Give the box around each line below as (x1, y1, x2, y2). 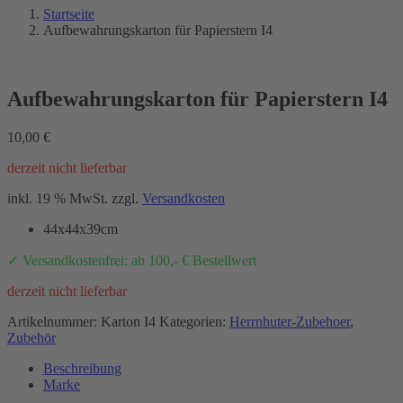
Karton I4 (101, 313, 156, 329)
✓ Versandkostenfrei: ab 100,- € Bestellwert (7, 252, 256, 268)
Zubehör (7, 329, 56, 345)
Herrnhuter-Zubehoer (229, 313, 350, 329)
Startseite (43, 5, 94, 22)
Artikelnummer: (7, 313, 101, 329)
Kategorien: (159, 313, 229, 329)
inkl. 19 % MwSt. (7, 190, 108, 206)
